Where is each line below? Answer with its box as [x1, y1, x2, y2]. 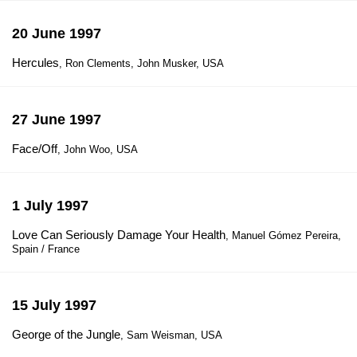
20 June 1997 [12, 25, 101, 41]
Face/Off [12, 142, 57, 155]
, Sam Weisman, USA [120, 329, 222, 341]
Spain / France [12, 243, 80, 255]
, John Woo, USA [57, 143, 138, 155]
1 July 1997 [12, 198, 88, 214]
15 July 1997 [12, 297, 96, 313]
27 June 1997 [12, 112, 101, 127]
